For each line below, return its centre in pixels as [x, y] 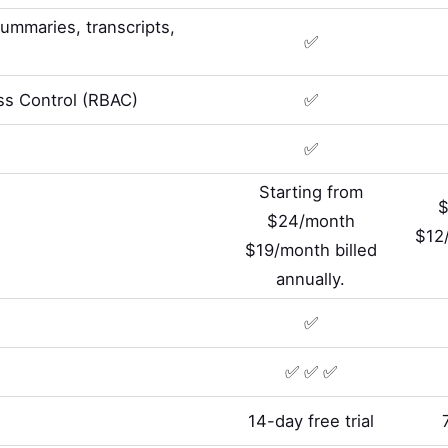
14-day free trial [310, 420]
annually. [311, 279]
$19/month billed [310, 250]
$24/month [310, 221]
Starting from [310, 192]
